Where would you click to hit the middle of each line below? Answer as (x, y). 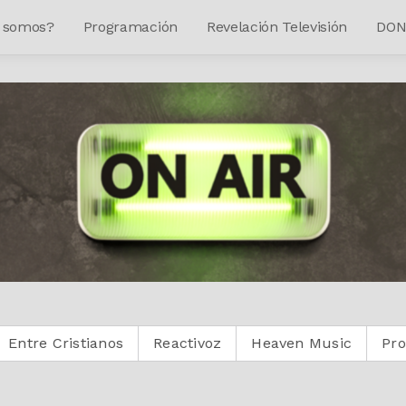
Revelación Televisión (277, 27)
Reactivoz (108, 343)
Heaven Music (222, 343)
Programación (130, 27)
